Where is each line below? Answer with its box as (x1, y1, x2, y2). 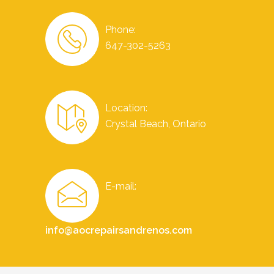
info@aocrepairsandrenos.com (45, 224, 192, 236)
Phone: (105, 24, 136, 35)
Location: (105, 102, 147, 114)
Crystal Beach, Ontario (105, 118, 206, 130)
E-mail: (105, 180, 136, 192)
